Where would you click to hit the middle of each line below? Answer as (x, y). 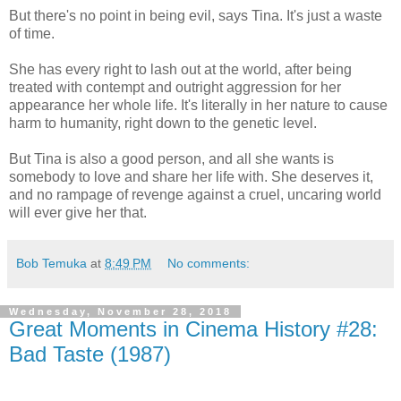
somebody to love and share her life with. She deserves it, (191, 176)
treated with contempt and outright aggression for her (175, 87)
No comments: (209, 263)
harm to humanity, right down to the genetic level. (163, 123)
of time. (32, 33)
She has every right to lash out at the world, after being (180, 69)
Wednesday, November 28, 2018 (120, 311)
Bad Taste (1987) (90, 354)
